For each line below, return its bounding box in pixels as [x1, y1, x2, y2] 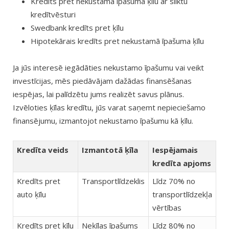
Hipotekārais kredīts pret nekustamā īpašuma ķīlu [31, 35, 204, 46]
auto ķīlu [17, 189, 46, 200]
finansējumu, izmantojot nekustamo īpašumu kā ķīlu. [13, 115, 193, 126]
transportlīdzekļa [152, 189, 212, 200]
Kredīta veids [17, 145, 68, 155]
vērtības [152, 202, 181, 213]
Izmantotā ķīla [82, 145, 138, 155]
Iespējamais [152, 145, 198, 155]
